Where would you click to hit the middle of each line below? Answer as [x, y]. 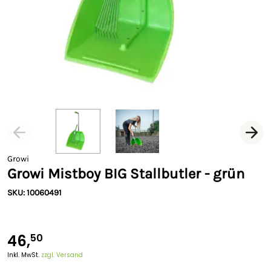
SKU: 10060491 [34, 193]
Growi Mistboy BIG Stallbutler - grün [126, 174]
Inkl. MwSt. [24, 255]
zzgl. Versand [62, 255]
